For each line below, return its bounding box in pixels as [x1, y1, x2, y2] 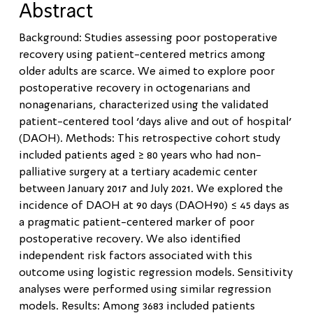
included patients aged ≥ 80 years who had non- [19, 150, 261, 161]
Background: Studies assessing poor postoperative [19, 32, 277, 44]
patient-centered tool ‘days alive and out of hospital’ [19, 116, 291, 128]
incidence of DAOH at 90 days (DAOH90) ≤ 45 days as [19, 200, 289, 212]
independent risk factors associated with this [19, 250, 252, 262]
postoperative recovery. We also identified [19, 233, 240, 245]
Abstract [19, 2, 93, 22]
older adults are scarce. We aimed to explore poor [19, 66, 275, 78]
